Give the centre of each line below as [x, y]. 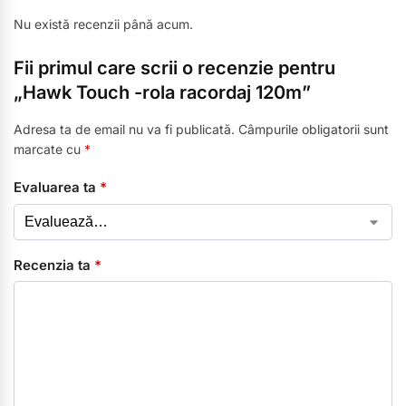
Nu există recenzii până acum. [103, 24]
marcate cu [49, 149]
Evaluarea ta [57, 188]
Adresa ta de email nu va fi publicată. [124, 129]
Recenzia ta [54, 265]
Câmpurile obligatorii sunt [314, 129]
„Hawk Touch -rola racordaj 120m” [162, 92]
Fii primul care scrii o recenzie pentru [174, 68]
